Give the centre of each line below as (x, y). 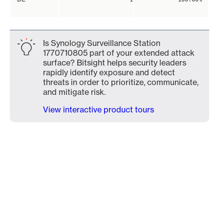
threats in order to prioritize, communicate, (121, 82)
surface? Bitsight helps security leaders (115, 63)
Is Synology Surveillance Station (102, 43)
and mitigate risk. (74, 92)
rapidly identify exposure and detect (109, 72)
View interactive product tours (99, 109)
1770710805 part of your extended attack (119, 53)
